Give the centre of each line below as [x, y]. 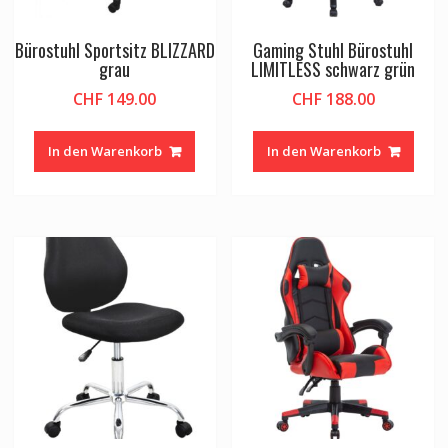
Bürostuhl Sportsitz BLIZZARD [114, 50]
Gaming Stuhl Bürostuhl [333, 50]
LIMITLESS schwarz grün [333, 69]
